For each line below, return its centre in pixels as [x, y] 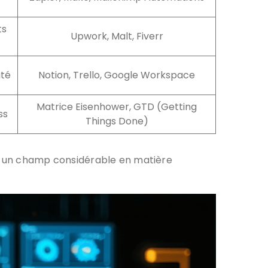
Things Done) [117, 121]
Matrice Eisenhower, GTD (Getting [117, 106]
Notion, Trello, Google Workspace [117, 75]
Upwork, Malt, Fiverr [117, 36]
